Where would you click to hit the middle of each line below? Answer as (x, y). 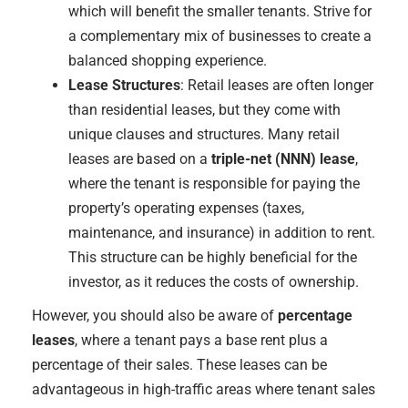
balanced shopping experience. (168, 61)
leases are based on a (140, 159)
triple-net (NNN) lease (283, 159)
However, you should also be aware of (155, 316)
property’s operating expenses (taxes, (186, 208)
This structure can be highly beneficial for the (213, 257)
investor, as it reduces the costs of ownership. (214, 282)
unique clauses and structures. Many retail (204, 134)
